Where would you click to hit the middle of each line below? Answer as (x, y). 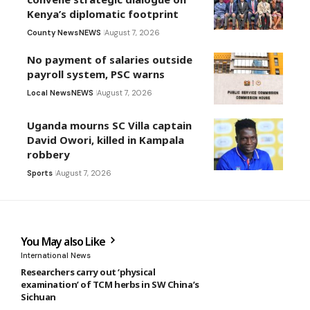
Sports (40, 173)
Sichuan (38, 297)
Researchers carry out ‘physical (88, 272)
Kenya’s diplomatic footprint (103, 13)
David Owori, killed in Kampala (106, 139)
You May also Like (64, 241)
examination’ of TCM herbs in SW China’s (110, 284)
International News (56, 255)
